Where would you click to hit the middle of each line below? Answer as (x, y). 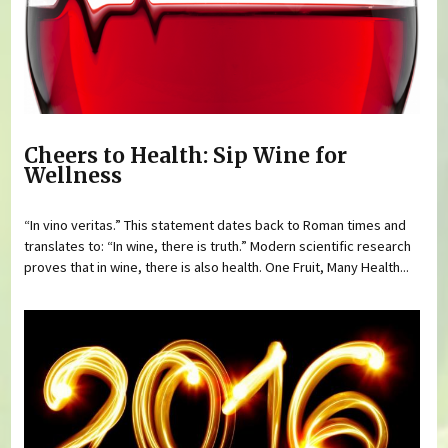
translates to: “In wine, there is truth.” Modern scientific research (218, 246)
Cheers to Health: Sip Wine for (186, 155)
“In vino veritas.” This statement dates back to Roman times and (215, 225)
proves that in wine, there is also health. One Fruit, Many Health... (217, 267)
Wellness (73, 175)
